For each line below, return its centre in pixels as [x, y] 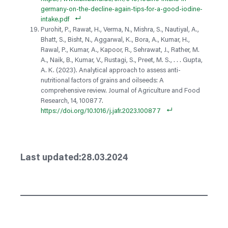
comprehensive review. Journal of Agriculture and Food [120, 91]
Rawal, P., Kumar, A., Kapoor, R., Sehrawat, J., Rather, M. [120, 50]
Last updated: [51, 159]
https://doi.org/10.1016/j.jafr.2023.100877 [101, 111]
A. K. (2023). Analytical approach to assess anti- [111, 71]
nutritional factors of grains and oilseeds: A [102, 81]
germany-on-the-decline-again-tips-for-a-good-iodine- [122, 10]
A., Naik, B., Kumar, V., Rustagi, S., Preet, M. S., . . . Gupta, [122, 61]
